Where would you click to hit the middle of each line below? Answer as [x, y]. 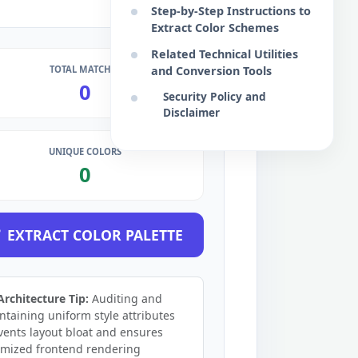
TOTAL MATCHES [85, 69]
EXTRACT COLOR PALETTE [95, 235]
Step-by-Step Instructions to [231, 11]
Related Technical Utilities [225, 54]
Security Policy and [215, 96]
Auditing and [125, 298]
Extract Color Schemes [215, 28]
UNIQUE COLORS [85, 151]
